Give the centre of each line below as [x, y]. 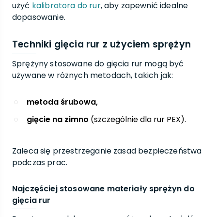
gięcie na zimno [58, 119]
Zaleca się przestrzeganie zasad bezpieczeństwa [107, 151]
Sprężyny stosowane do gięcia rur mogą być [98, 64]
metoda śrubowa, [62, 102]
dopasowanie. [39, 17]
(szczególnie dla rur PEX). [137, 119]
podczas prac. [40, 163]
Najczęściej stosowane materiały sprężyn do [103, 189]
